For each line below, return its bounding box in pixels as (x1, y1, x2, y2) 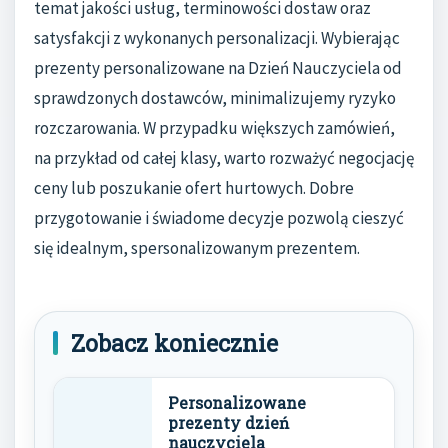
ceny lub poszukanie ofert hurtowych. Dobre (34, 176, 354, 199)
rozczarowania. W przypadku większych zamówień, (34, 116, 395, 139)
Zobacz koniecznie (71, 327, 278, 358)
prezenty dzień (168, 412, 289, 433)
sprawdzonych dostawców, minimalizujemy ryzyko (34, 86, 396, 109)
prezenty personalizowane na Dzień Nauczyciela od (34, 56, 402, 79)
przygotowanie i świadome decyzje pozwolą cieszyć (34, 206, 404, 229)
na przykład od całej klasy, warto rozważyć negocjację (34, 146, 414, 169)
